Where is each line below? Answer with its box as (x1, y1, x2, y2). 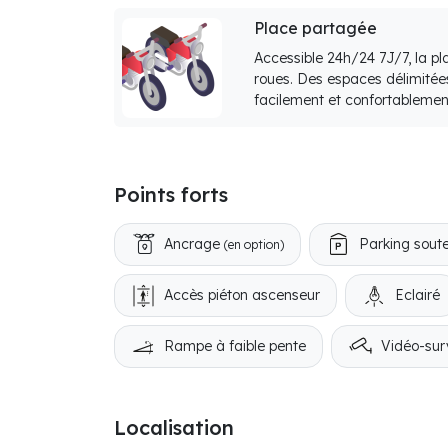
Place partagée (254, 18, 377, 38)
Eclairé (395, 286, 440, 304)
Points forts (114, 182, 228, 207)
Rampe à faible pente (164, 337, 306, 355)
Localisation (114, 415, 234, 440)
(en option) (224, 237, 284, 252)
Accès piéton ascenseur (164, 286, 320, 304)
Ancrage (164, 235, 224, 253)
